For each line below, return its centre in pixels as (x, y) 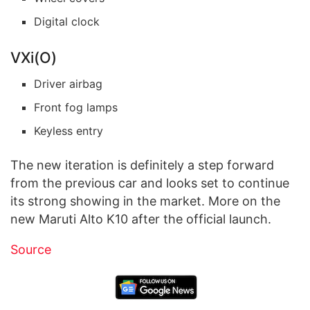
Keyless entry (69, 131)
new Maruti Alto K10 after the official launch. (141, 219)
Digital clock (67, 21)
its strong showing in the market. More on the (145, 201)
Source (31, 250)
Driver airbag (69, 84)
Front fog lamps (76, 108)
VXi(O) (34, 57)
